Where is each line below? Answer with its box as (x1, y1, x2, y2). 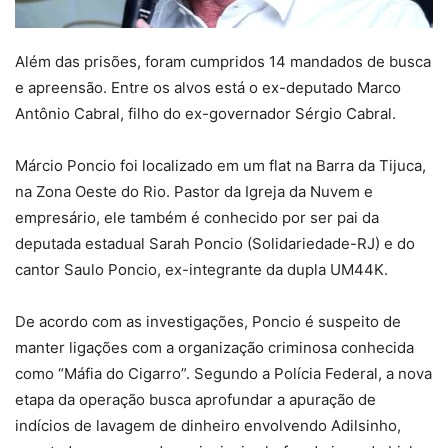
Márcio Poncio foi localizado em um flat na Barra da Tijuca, (15, 155, 426, 175)
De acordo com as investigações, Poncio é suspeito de (15, 311, 401, 331)
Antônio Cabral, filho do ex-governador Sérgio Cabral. (15, 103, 396, 123)
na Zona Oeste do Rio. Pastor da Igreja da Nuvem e (15, 181, 373, 201)
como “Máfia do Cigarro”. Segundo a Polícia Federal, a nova (15, 363, 432, 383)
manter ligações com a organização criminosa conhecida (15, 337, 414, 357)
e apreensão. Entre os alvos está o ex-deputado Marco (15, 77, 401, 97)
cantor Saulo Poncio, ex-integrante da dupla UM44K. (15, 259, 388, 279)
